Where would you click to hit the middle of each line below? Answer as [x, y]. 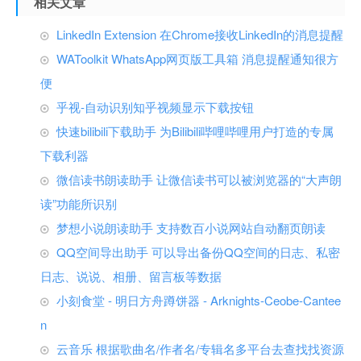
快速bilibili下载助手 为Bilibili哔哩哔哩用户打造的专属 [195, 131]
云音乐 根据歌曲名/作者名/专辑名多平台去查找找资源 [200, 349]
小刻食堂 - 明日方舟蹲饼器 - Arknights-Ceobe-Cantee [199, 300]
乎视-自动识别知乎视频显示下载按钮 [155, 107]
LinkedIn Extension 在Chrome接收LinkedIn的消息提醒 [200, 34]
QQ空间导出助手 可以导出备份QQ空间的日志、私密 [198, 252]
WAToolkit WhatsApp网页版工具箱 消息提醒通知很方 [197, 58]
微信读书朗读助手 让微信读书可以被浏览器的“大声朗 [199, 179]
